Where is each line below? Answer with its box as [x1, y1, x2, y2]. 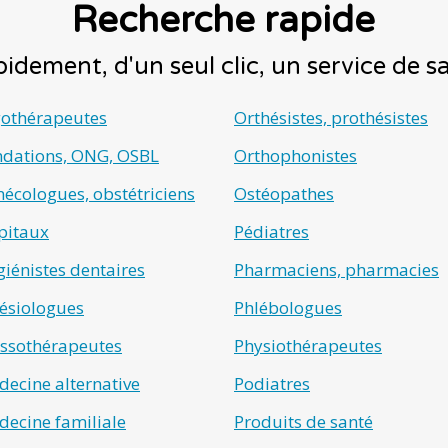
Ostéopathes [234, 182, 334, 206]
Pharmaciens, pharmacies [234, 258, 439, 282]
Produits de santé [234, 410, 373, 434]
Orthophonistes [234, 144, 357, 168]
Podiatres [234, 372, 310, 396]
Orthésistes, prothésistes [234, 106, 428, 130]
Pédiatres [234, 220, 309, 244]
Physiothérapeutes [234, 334, 382, 358]
